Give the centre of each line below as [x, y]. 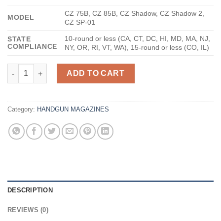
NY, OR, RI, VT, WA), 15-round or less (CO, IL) [137, 48]
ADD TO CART [96, 74]
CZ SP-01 [80, 22]
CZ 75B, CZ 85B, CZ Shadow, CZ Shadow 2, [135, 14]
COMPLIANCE [33, 47]
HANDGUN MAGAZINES [73, 109]
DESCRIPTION [30, 190]
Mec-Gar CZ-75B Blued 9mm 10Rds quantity [81, 69]
